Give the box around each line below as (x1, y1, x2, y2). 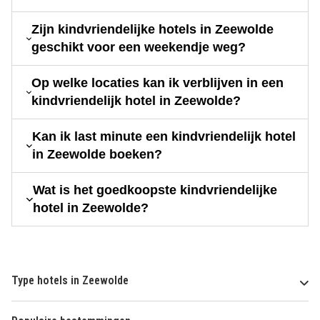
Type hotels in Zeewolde (11, 274, 129, 288)
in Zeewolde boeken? (31, 147, 162, 162)
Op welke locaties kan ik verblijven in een (31, 76, 284, 91)
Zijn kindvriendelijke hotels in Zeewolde (31, 22, 274, 37)
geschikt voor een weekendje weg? (31, 40, 246, 55)
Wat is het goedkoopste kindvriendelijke (32, 183, 277, 198)
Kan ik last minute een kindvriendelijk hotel (31, 129, 296, 144)
